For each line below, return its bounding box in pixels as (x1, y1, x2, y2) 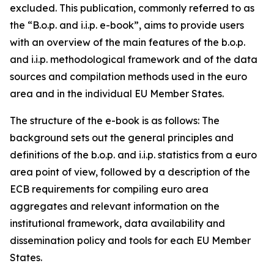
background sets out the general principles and (10, 131, 234, 144)
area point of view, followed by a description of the (10, 166, 250, 178)
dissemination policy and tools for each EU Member (10, 234, 251, 246)
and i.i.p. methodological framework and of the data (10, 53, 257, 65)
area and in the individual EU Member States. (10, 87, 224, 100)
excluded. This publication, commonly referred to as (10, 2, 254, 14)
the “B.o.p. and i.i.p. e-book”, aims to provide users (10, 19, 244, 31)
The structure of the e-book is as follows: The (10, 114, 220, 127)
